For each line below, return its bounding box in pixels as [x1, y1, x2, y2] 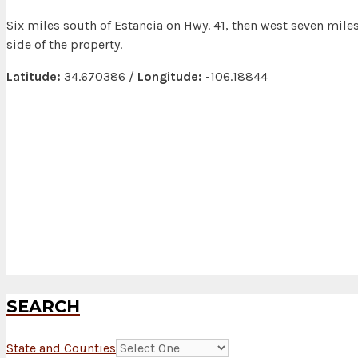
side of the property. [6, 37, 122, 53]
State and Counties [6, 340, 116, 356]
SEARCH [6, 296, 80, 317]
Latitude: [6, 69, 61, 85]
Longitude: [137, 69, 202, 85]
